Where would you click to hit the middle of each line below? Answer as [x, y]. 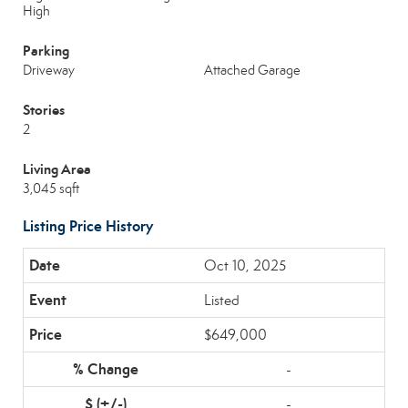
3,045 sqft [51, 189]
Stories [44, 110]
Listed [222, 300]
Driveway [49, 70]
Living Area [57, 169]
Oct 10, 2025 [245, 265]
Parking [46, 51]
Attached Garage [252, 70]
